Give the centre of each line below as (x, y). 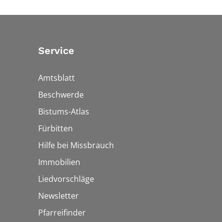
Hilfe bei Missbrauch (76, 145)
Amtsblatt (56, 78)
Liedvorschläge (66, 179)
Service (56, 51)
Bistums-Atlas (64, 112)
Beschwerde (61, 95)
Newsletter (58, 196)
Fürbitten (55, 129)
